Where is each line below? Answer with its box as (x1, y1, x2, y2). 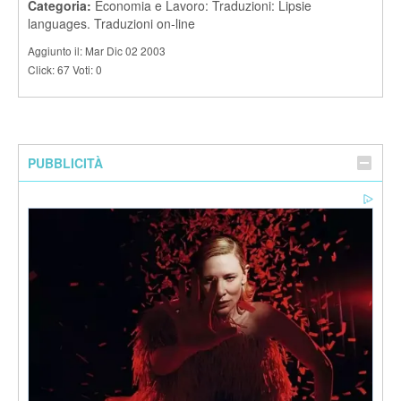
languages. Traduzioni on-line (28, 13, 195, 32)
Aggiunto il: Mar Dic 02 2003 (28, 42, 166, 58)
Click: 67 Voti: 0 (28, 61, 102, 77)
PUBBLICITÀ (28, 153, 103, 172)
